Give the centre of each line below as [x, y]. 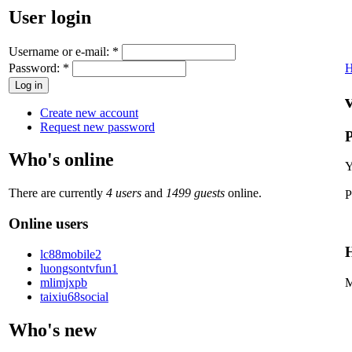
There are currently [57, 193]
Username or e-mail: [60, 51]
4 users [124, 193]
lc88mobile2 [71, 254]
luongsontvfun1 [79, 268]
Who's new [53, 330]
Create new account [89, 112]
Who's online [61, 160]
